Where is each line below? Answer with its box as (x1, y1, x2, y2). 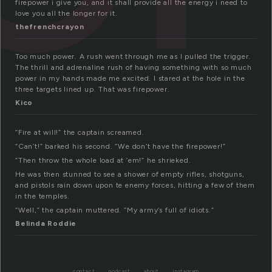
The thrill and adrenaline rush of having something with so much (15, 63, 252, 72)
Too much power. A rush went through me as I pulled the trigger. (15, 52, 251, 61)
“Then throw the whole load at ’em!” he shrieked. (15, 156, 191, 165)
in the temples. (15, 192, 70, 201)
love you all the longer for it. (15, 9, 118, 18)
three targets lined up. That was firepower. (15, 85, 170, 94)
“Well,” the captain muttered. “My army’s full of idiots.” (15, 206, 214, 215)
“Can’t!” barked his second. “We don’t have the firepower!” (15, 142, 226, 151)
